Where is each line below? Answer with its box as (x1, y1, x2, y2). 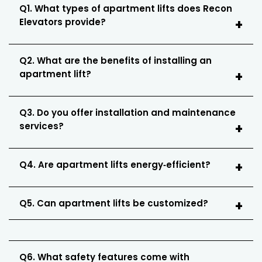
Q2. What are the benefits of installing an (19, 54, 212, 67)
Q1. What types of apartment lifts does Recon (19, 2, 232, 15)
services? (19, 120, 64, 133)
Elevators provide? (19, 16, 106, 29)
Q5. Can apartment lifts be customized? (19, 197, 208, 210)
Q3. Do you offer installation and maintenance (19, 106, 236, 119)
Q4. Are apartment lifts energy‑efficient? (19, 158, 211, 171)
